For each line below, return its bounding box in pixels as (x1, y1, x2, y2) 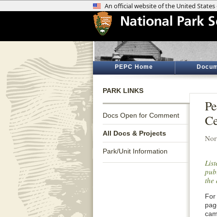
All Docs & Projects (103, 129, 166, 137)
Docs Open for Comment (103, 111, 179, 119)
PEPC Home (114, 63, 153, 70)
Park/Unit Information (103, 147, 168, 155)
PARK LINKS (103, 87, 143, 94)
